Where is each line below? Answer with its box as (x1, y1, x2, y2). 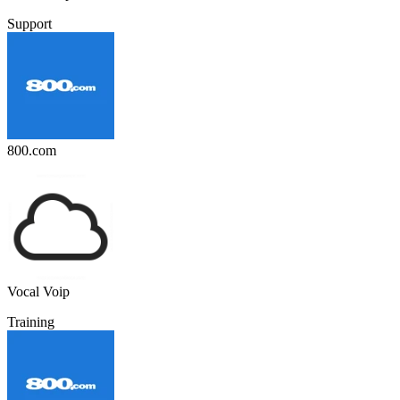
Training (7, 313, 54, 329)
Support (7, 15, 52, 31)
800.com (7, 142, 56, 158)
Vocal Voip (7, 283, 70, 299)
